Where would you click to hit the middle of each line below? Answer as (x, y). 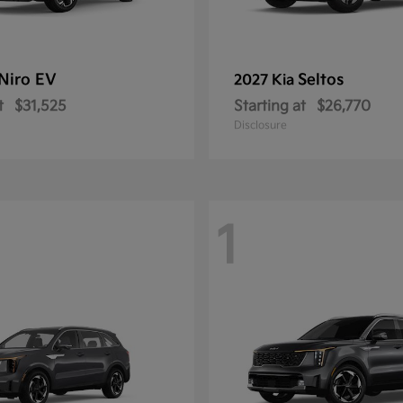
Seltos (321, 80)
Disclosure (260, 125)
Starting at (270, 107)
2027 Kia (266, 81)
